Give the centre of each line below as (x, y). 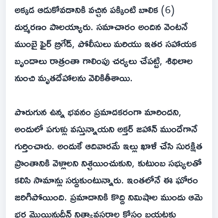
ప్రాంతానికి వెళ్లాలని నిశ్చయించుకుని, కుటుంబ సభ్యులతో (108, 163)
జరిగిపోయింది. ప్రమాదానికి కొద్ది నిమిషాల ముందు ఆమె (109, 197)
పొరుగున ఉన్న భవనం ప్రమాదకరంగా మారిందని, (98, 112)
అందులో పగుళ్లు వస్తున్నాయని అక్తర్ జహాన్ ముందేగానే (106, 129)
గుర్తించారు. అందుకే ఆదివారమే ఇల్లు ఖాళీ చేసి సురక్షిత (109, 146)
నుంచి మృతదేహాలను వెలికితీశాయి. (74, 78)
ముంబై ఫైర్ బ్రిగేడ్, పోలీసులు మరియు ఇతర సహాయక (106, 44)
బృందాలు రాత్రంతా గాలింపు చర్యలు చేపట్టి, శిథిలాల (104, 61)
